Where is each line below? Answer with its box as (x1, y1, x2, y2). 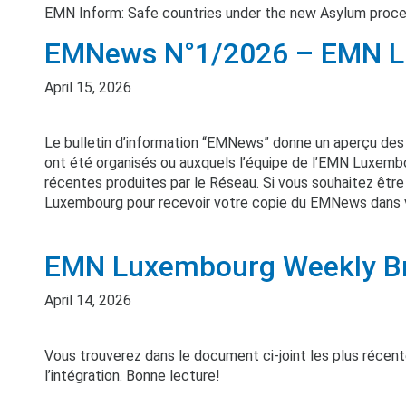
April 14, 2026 (44, 292, 131, 309)
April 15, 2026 (44, 79, 131, 96)
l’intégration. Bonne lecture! (44, 367, 220, 384)
